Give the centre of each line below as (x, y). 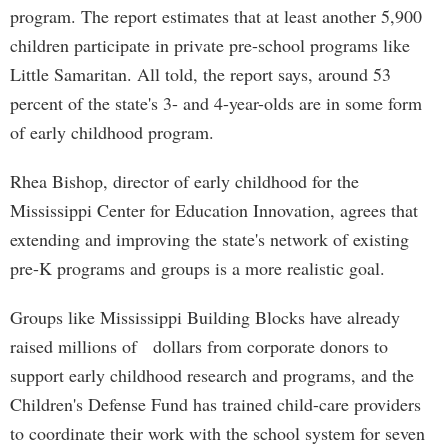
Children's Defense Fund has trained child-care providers (215, 404)
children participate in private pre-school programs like (210, 45)
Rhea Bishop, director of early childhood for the (184, 181)
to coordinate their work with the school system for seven (217, 433)
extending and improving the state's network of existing (209, 239)
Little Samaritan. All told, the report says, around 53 (200, 74)
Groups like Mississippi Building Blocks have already (205, 317)
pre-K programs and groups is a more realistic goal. (197, 268)
